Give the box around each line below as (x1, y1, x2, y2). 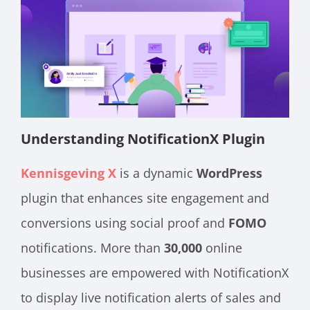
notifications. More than (21, 239, 164, 256)
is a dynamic (120, 164, 197, 181)
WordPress (197, 164, 262, 181)
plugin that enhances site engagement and (21, 189, 269, 206)
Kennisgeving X (21, 164, 116, 181)
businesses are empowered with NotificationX (21, 264, 289, 281)
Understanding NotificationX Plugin (21, 129, 265, 148)
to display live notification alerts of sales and (21, 289, 281, 306)
